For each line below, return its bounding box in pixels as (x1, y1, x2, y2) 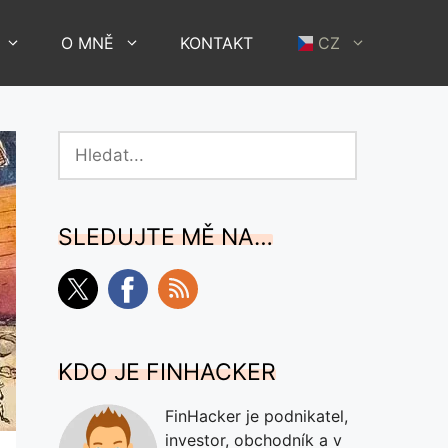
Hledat (57, 132, 107, 152)
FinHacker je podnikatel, (165, 406, 348, 426)
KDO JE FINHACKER (58, 358, 276, 386)
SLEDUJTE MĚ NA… (58, 223, 273, 251)
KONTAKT (180, 32, 253, 53)
